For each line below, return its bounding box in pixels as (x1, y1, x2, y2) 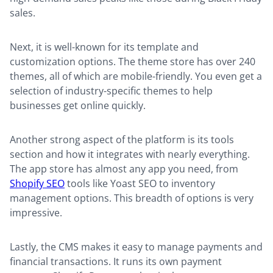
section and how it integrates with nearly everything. (10, 147, 250, 161)
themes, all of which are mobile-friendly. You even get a (10, 69, 262, 83)
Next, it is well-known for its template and (10, 40, 199, 54)
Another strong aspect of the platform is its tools (10, 132, 234, 146)
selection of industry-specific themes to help (10, 83, 213, 97)
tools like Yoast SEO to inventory (65, 176, 215, 190)
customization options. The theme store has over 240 (10, 54, 255, 68)
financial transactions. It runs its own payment (10, 254, 222, 268)
